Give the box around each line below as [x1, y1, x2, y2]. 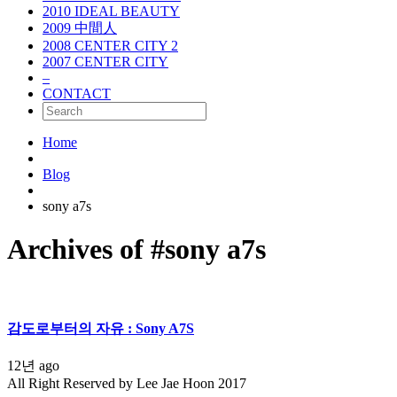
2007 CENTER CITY [43, 54, 168, 69]
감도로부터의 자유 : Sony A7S [7, 321, 194, 337]
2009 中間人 [43, 20, 117, 35]
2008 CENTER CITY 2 [43, 38, 178, 53]
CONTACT [43, 86, 111, 101]
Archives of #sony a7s [7, 233, 266, 266]
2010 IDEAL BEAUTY [43, 4, 180, 19]
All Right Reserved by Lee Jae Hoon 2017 [7, 376, 246, 392]
